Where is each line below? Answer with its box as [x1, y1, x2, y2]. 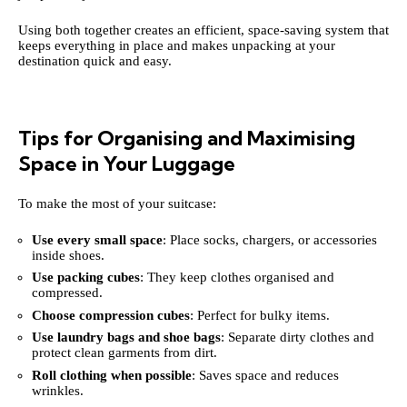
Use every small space [32, 232, 163, 247]
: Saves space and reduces [192, 367, 339, 382]
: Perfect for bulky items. [190, 307, 330, 323]
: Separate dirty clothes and [221, 330, 374, 344]
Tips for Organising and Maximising [18, 124, 355, 151]
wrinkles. [32, 382, 84, 398]
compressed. [32, 285, 103, 300]
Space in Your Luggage [18, 150, 235, 176]
